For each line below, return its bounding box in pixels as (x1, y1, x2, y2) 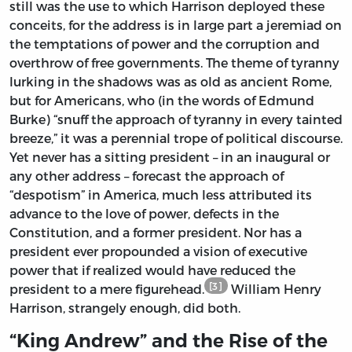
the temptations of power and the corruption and (9, 36, 320, 52)
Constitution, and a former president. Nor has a (9, 225, 302, 240)
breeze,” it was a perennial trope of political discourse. (9, 130, 343, 146)
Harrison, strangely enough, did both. (9, 300, 240, 316)
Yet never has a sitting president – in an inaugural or (9, 149, 330, 165)
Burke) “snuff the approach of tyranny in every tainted (9, 112, 343, 127)
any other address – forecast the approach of (9, 168, 284, 184)
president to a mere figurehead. (9, 281, 204, 297)
